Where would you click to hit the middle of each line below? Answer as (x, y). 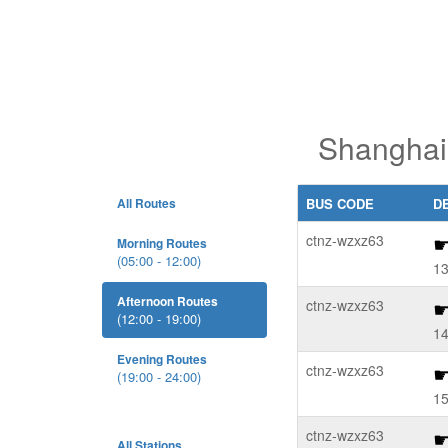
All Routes (146, 203)
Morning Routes (162, 243)
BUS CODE (340, 203)
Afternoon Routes (167, 301)
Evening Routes (162, 359)
